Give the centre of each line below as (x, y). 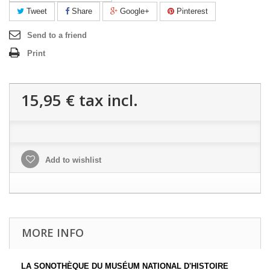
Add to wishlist (72, 160)
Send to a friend (57, 36)
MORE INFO (53, 233)
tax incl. (106, 100)
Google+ (133, 11)
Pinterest (191, 11)
